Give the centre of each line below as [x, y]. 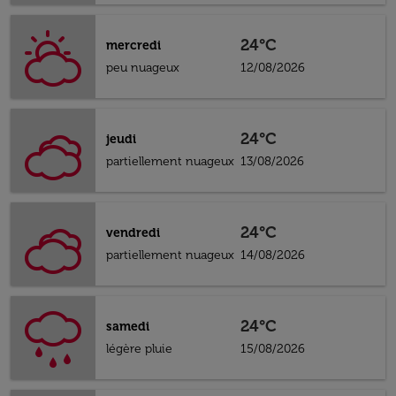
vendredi [133, 233]
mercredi [133, 46]
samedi [128, 327]
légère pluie [139, 349]
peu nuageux [143, 68]
